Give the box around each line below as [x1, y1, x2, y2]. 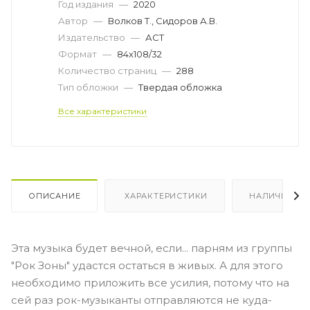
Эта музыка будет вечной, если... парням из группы [11, 241, 292, 255]
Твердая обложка [138, 81, 222, 93]
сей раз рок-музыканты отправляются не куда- [11, 293, 272, 307]
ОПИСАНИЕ [28, 190, 81, 201]
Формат [58, 48, 99, 60]
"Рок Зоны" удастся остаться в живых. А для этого [11, 258, 283, 272]
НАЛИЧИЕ [249, 190, 293, 201]
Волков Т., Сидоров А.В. [108, 15, 217, 26]
